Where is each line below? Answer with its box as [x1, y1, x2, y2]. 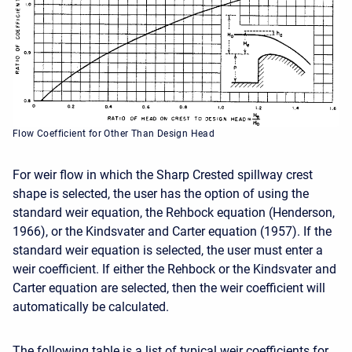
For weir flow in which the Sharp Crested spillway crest [13, 167, 313, 183]
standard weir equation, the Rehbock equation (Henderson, [13, 205, 335, 221]
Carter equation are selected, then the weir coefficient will [13, 280, 325, 296]
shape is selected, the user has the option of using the [13, 186, 309, 202]
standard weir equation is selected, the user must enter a [13, 243, 323, 258]
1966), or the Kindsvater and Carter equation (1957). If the [13, 224, 332, 240]
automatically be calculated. [13, 299, 169, 315]
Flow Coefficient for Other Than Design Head [13, 128, 215, 140]
